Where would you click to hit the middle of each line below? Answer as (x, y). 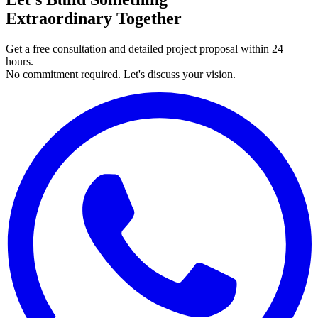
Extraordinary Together (94, 19)
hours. (20, 62)
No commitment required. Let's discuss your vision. (121, 75)
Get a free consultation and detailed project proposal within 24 (144, 49)
